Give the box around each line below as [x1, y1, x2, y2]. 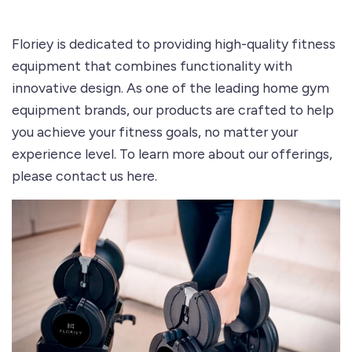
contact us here [56, 167, 155, 185]
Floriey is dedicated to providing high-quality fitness [12, 35, 335, 53]
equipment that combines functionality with [12, 57, 292, 75]
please [12, 167, 56, 185]
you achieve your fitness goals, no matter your [12, 123, 298, 141]
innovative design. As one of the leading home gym [12, 79, 329, 97]
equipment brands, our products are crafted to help [12, 101, 334, 119]
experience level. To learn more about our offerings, [12, 145, 332, 163]
